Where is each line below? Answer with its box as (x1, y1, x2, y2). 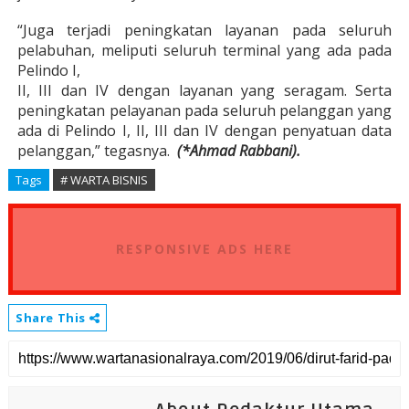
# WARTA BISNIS (59, 172, 148, 188)
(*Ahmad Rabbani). (176, 141, 300, 161)
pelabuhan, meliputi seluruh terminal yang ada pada (16, 40, 393, 60)
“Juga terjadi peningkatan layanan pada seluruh (16, 20, 393, 40)
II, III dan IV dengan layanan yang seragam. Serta (16, 80, 393, 100)
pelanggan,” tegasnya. (16, 141, 170, 161)
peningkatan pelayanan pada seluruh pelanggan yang (16, 100, 393, 121)
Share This (15, 309, 89, 326)
